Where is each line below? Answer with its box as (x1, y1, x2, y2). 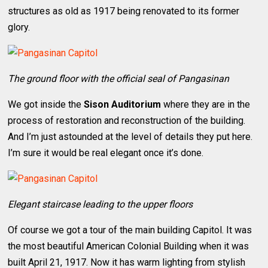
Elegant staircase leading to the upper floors (8, 198, 193, 210)
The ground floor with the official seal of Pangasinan (8, 72, 230, 84)
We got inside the (8, 98, 84, 110)
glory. (8, 21, 31, 33)
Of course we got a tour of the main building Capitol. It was (8, 224, 252, 236)
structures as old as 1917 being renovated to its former (8, 5, 240, 17)
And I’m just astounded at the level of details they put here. (8, 130, 253, 142)
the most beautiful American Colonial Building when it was (8, 240, 249, 252)
